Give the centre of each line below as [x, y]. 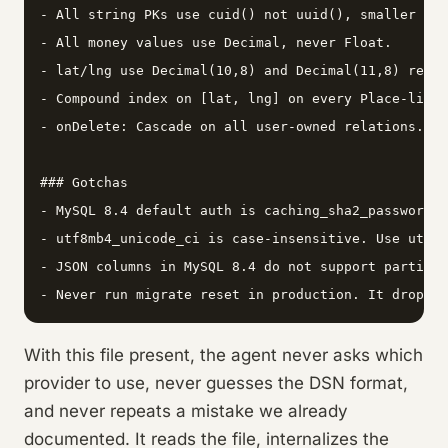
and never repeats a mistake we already [186, 411]
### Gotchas [84, 183]
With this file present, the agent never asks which [223, 355]
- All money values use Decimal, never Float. [216, 43]
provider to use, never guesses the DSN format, [216, 383]
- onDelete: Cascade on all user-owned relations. [232, 127]
